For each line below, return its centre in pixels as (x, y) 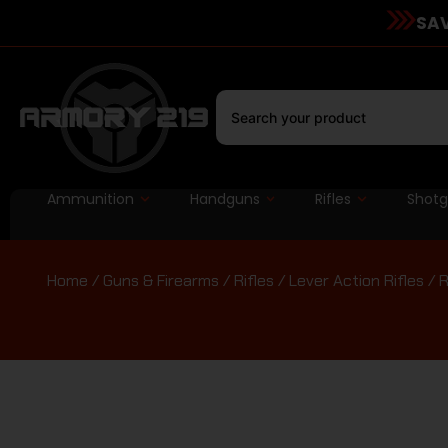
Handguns (224, 198)
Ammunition (90, 198)
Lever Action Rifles (356, 280)
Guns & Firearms (161, 280)
